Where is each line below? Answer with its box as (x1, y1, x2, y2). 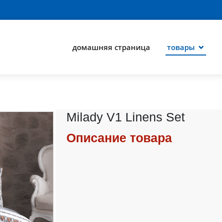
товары (167, 42, 195, 52)
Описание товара (66, 131, 172, 145)
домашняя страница (72, 42, 150, 52)
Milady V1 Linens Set (66, 110, 185, 124)
